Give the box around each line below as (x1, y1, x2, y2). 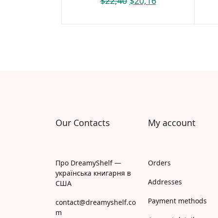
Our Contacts (55, 116, 110, 128)
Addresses (148, 177, 182, 186)
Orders (148, 158, 171, 167)
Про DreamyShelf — (55, 158, 121, 167)
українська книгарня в (55, 168, 131, 178)
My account (148, 116, 196, 128)
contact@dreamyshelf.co (55, 197, 136, 207)
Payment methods (148, 196, 207, 205)
